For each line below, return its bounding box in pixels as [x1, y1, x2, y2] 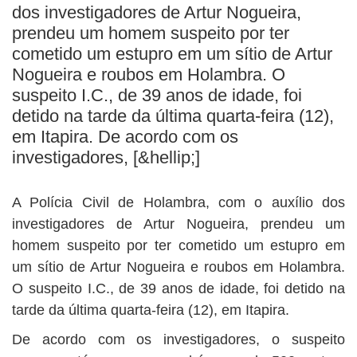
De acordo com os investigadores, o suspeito [12, 331, 345, 347]
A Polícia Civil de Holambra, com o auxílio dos [12, 194, 345, 210]
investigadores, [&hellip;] [12, 147, 200, 167]
